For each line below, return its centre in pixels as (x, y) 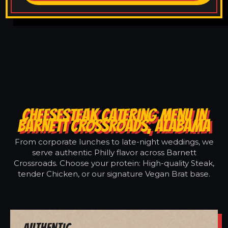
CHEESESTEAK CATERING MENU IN (114, 115)
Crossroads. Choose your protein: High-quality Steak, (114, 163)
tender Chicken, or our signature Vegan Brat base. (114, 174)
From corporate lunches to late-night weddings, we (114, 141)
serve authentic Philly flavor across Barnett (114, 152)
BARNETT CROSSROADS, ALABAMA (114, 125)
